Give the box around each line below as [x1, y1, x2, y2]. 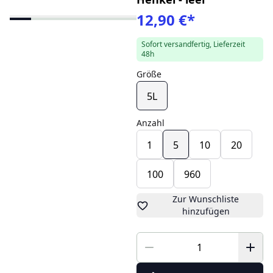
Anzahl [136, 117, 165, 129]
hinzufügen [182, 205, 230, 218]
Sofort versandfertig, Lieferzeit [141, 39, 245, 50]
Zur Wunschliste [172, 193, 239, 205]
